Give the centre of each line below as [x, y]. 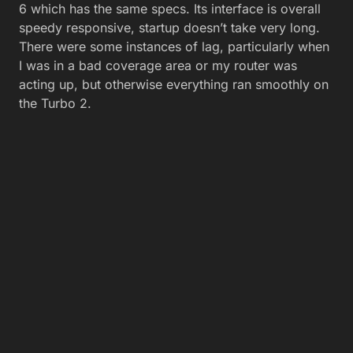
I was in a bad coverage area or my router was [158, 66]
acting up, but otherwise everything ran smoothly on [174, 85]
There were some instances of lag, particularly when [174, 47]
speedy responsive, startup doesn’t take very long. [169, 28]
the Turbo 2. [55, 104]
